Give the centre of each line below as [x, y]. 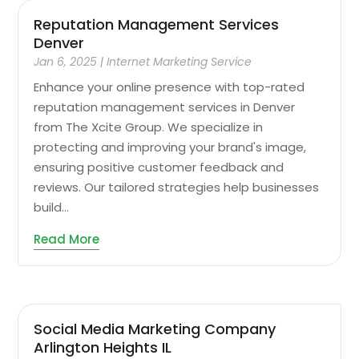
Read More [67, 240]
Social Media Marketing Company [155, 329]
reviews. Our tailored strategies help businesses [177, 188]
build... [52, 208]
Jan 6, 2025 [66, 62]
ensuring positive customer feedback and [159, 167]
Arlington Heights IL [103, 347]
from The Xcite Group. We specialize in [149, 127]
